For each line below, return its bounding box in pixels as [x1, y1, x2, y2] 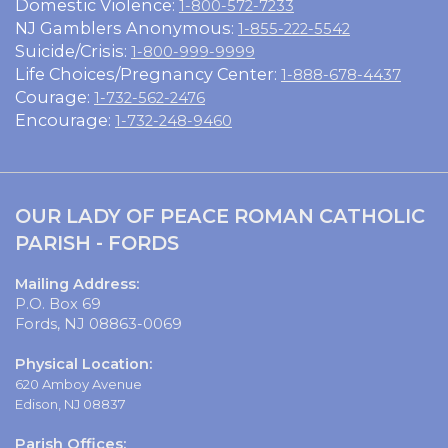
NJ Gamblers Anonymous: [15, 17, 238, 38]
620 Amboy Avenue [15, 375, 142, 392]
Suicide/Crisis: [15, 40, 131, 61]
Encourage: [15, 109, 115, 130]
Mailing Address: [15, 274, 139, 293]
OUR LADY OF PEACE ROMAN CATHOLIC [15, 203, 425, 228]
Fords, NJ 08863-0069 [15, 314, 182, 333]
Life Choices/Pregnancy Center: [15, 63, 281, 84]
